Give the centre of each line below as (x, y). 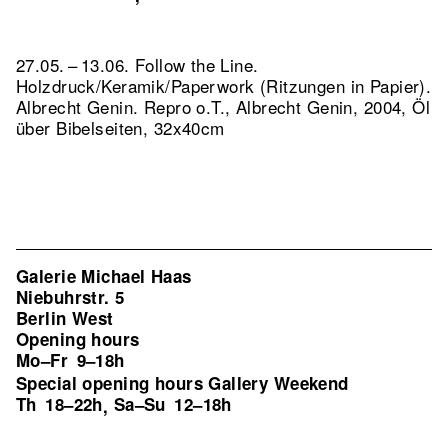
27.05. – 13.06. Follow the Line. (137, 64)
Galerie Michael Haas (104, 276)
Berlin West (65, 318)
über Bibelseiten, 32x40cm (120, 127)
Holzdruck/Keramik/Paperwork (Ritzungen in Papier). (224, 85)
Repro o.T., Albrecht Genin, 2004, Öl (287, 106)
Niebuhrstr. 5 (70, 297)
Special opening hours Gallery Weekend (182, 383)
